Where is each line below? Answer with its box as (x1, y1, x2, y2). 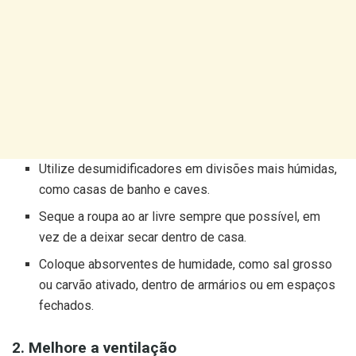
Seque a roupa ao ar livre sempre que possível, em (39, 209, 321, 225)
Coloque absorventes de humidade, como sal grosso (39, 257, 333, 273)
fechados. (39, 298, 95, 314)
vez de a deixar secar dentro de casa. (39, 230, 247, 246)
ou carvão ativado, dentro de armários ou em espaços (39, 277, 336, 293)
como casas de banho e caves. (39, 182, 211, 198)
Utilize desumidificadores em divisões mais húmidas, (39, 161, 338, 177)
